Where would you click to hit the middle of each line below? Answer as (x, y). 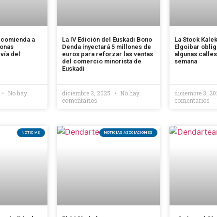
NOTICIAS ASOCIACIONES (128, 132)
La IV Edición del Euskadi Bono (107, 40)
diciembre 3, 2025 (87, 93)
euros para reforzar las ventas (108, 54)
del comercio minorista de (102, 62)
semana (186, 62)
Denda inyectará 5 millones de (107, 47)
